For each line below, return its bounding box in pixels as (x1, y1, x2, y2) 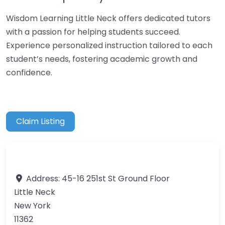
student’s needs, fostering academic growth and (6, 53, 197, 65)
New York (14, 200, 51, 212)
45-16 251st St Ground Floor (62, 173, 170, 185)
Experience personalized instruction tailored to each (6, 39, 212, 51)
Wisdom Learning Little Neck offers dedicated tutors (6, 12, 210, 24)
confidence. (6, 66, 52, 78)
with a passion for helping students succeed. (6, 26, 180, 38)
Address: (26, 173, 62, 185)
